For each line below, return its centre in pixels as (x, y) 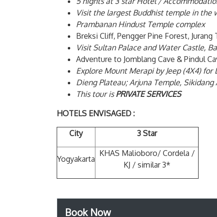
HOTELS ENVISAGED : (96, 113)
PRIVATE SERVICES (148, 94)
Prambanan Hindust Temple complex (140, 24)
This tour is (95, 94)
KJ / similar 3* (147, 164)
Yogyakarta (76, 159)
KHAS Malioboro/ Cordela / (147, 153)
